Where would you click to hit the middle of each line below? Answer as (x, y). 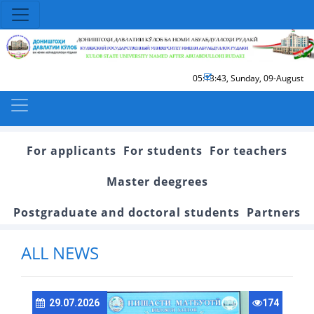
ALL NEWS (60, 252)
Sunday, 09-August (267, 78)
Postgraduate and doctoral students (127, 212)
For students (163, 150)
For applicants (71, 150)
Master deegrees (157, 181)
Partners (274, 212)
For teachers (248, 150)
